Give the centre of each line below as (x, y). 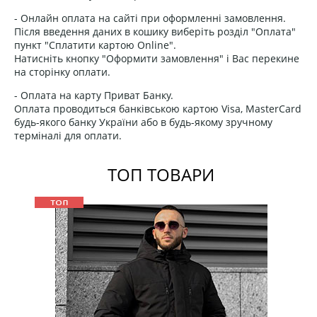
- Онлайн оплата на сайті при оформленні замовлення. (150, 18)
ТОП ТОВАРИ (161, 174)
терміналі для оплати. (68, 135)
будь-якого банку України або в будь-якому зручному (143, 122)
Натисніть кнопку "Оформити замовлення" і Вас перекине (157, 58)
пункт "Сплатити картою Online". (95, 45)
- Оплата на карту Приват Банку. (94, 95)
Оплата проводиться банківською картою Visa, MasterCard (158, 108)
